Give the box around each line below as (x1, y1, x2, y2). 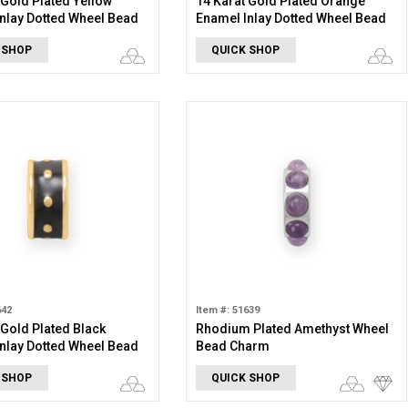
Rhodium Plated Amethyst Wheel (195, 321, 389, 336)
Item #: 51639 (195, 304, 260, 316)
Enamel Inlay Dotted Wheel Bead (195, 11, 386, 25)
